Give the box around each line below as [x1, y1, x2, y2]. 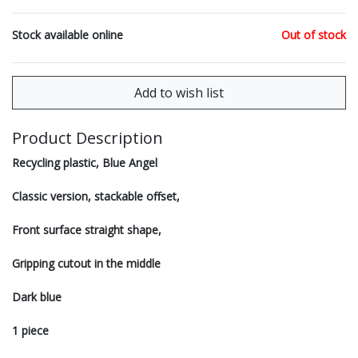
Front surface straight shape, [12, 222, 161, 238]
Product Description [12, 127, 163, 149]
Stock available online [12, 27, 123, 43]
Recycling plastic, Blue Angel [12, 155, 157, 171]
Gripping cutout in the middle [12, 256, 161, 272]
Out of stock [281, 27, 346, 43]
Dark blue [12, 289, 62, 305]
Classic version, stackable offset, [12, 189, 180, 205]
